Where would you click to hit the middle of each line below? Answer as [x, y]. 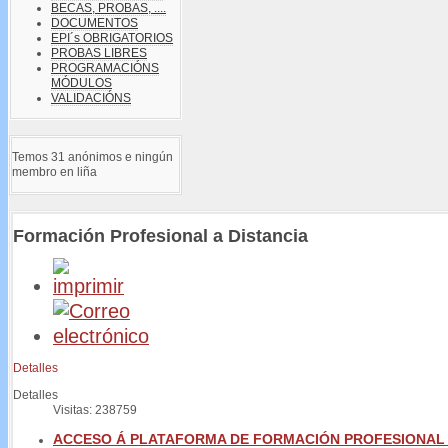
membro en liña [54, 171]
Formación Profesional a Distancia [160, 235]
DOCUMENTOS [94, 22]
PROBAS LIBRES [99, 52]
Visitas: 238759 [95, 410]
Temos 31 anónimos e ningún [92, 156]
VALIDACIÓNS [91, 97]
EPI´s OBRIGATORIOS [112, 37]
